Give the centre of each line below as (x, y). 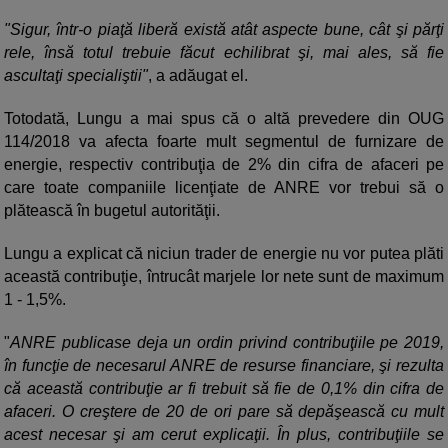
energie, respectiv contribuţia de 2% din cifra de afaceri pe (224, 165)
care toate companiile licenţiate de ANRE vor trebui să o (224, 188)
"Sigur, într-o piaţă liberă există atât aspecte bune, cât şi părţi (224, 30)
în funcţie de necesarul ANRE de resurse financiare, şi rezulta (224, 366)
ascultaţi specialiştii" (76, 76)
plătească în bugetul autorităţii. (112, 211)
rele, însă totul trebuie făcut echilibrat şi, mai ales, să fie (224, 53)
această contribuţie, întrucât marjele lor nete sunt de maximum (224, 277)
